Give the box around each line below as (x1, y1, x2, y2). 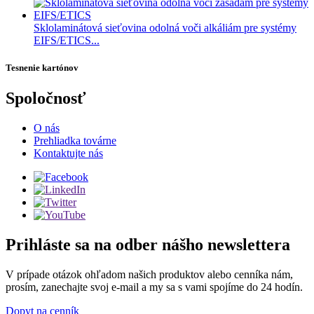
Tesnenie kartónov (6, 62, 78, 74)
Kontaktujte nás (34, 147, 103, 160)
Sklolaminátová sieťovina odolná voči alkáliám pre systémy (34, 22, 296, 34)
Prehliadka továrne (34, 135, 116, 147)
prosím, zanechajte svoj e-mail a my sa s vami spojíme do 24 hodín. (6, 281, 303, 294)
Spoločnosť (6, 89, 86, 108)
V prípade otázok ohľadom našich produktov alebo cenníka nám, (6, 268, 293, 281)
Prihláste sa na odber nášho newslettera (6, 235, 290, 254)
